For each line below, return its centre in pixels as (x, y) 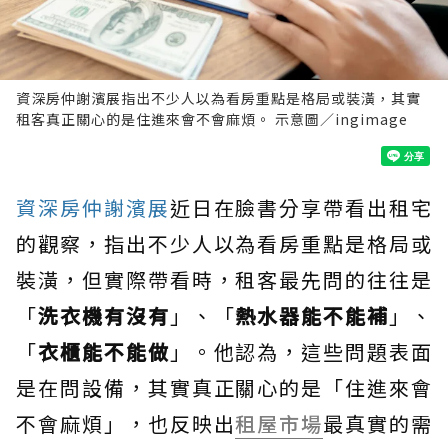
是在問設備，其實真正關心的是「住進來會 (224, 388)
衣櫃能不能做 (103, 352)
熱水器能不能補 (312, 316)
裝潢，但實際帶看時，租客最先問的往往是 (224, 280)
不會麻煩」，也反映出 (126, 424)
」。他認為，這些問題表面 (301, 352)
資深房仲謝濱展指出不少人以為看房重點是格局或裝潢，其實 (218, 98)
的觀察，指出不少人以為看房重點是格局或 (224, 244)
